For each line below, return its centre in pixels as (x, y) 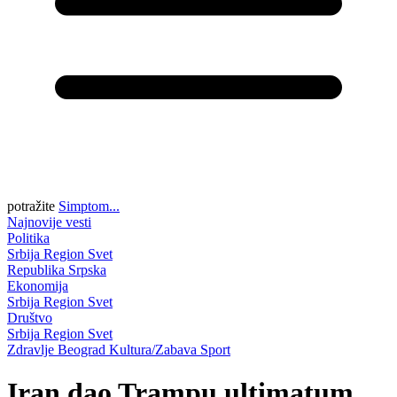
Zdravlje (32, 350)
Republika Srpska (57, 270)
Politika (28, 238)
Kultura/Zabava (155, 350)
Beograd (83, 350)
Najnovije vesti (49, 222)
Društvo (30, 318)
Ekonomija (38, 286)
